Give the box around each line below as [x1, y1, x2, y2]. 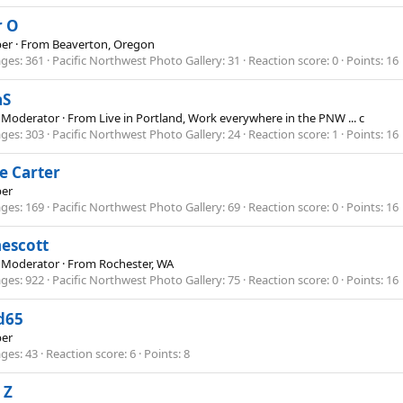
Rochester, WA [99, 255, 174, 273]
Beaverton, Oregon [52, 36, 155, 53]
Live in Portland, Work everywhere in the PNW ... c [99, 109, 364, 126]
